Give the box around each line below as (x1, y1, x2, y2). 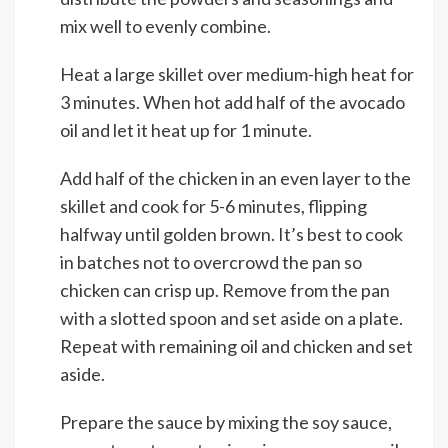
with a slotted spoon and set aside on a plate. (60, 307, 403, 330)
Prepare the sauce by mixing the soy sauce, (60, 411, 392, 434)
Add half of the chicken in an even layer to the (60, 167, 411, 190)
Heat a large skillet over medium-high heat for (60, 63, 414, 86)
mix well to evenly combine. (60, 15, 271, 38)
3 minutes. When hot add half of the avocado (60, 91, 405, 114)
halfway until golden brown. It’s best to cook (60, 223, 403, 246)
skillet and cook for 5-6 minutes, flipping (60, 195, 367, 218)
